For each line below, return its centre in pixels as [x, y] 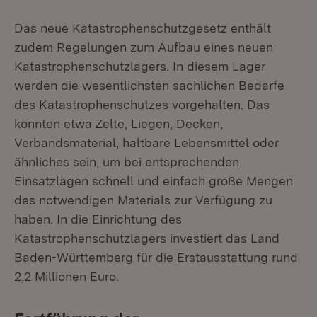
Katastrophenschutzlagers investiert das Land [147, 238]
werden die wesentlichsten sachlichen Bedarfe [149, 85]
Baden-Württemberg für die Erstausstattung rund [156, 257]
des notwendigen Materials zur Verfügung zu [143, 200]
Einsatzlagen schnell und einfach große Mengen [154, 181]
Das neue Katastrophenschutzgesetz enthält [143, 28]
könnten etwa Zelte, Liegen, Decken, [119, 123]
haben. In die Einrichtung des [98, 219]
